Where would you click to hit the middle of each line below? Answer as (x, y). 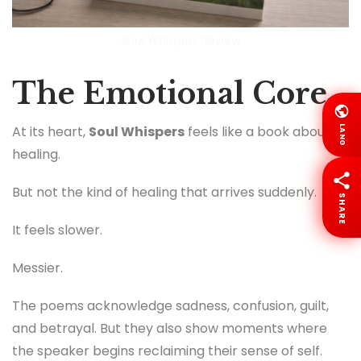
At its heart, (50, 131)
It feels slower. (57, 230)
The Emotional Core (170, 94)
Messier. (37, 268)
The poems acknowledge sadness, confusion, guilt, (170, 306)
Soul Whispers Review (180, 40)
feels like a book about (257, 131)
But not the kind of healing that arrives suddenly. (164, 192)
